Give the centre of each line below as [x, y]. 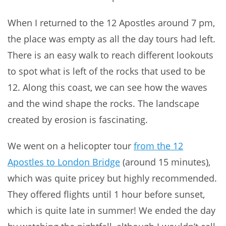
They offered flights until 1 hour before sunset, [106, 194]
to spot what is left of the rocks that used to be [106, 71]
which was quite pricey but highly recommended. [112, 178]
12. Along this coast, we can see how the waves [107, 88]
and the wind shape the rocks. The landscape [103, 104]
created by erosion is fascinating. [78, 120]
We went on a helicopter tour [71, 146]
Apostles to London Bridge [64, 162]
